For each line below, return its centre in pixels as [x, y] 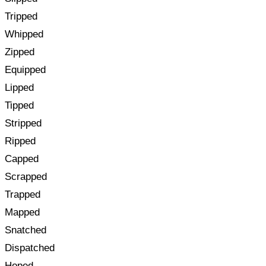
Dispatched [30, 248]
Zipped [20, 52]
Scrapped [26, 176]
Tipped [19, 105]
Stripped [23, 123]
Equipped [25, 69]
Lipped [19, 87]
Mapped [22, 212]
